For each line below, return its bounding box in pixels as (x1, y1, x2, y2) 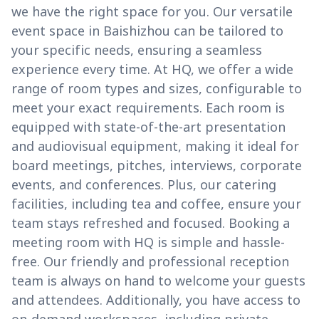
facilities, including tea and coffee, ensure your (11, 195, 301, 213)
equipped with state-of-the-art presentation (11, 118, 286, 136)
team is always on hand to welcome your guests (11, 272, 305, 290)
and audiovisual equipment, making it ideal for (11, 137, 299, 155)
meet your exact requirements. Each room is (11, 99, 285, 117)
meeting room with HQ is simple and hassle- (11, 234, 285, 251)
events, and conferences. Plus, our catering (11, 176, 276, 194)
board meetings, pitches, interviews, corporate (11, 157, 302, 174)
